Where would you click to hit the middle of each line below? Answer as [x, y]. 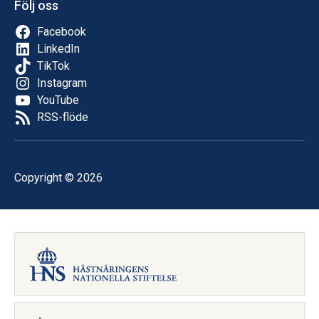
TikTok [53, 66]
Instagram [62, 83]
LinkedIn [58, 49]
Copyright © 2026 [58, 178]
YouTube [58, 100]
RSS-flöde [63, 117]
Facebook [62, 32]
